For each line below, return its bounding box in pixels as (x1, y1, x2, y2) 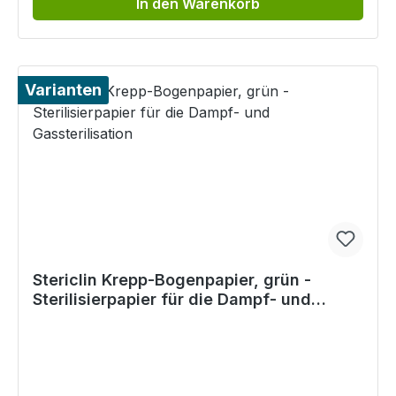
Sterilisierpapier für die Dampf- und (33, 290, 311, 309)
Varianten (25, 80, 102, 100)
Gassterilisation (33, 309, 156, 329)
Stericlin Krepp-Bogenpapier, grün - (33, 270, 311, 290)
